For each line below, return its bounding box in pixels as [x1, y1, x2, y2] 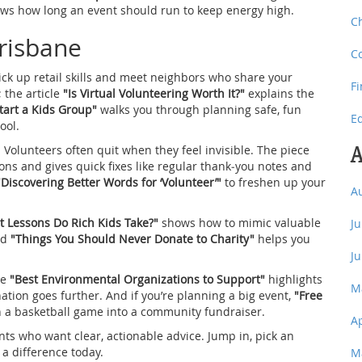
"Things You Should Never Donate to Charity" [11, 230, 255, 246]
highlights [265, 271, 322, 287]
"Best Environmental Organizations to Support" [10, 271, 265, 287]
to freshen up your [221, 174, 326, 190]
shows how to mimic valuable [158, 214, 321, 230]
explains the [245, 85, 314, 101]
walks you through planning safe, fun [97, 101, 301, 117]
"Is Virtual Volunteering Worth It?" [63, 85, 245, 101]
